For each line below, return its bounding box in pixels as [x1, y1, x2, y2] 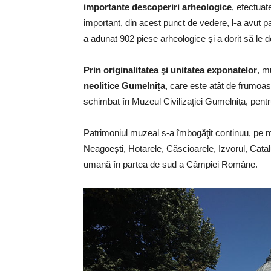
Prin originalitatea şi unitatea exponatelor [83, 64, 257, 75]
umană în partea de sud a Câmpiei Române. [83, 158, 258, 169]
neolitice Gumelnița [83, 80, 165, 91]
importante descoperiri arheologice [83, 1, 232, 12]
